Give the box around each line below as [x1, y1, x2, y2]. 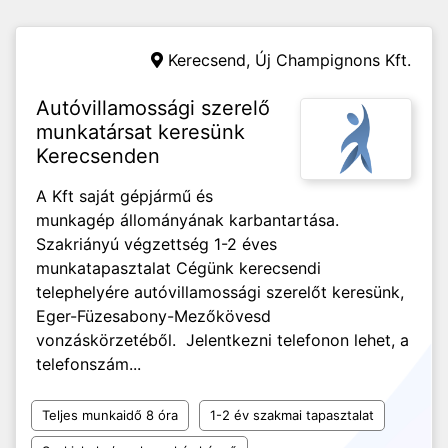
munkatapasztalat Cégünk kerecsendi [36, 258, 321, 278]
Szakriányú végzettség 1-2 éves [36, 234, 277, 254]
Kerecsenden [36, 144, 160, 168]
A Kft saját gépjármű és [36, 186, 213, 206]
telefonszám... [36, 354, 141, 374]
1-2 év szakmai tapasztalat [210, 407, 374, 423]
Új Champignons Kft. [255, 50, 411, 70]
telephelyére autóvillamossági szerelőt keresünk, [36, 282, 404, 302]
